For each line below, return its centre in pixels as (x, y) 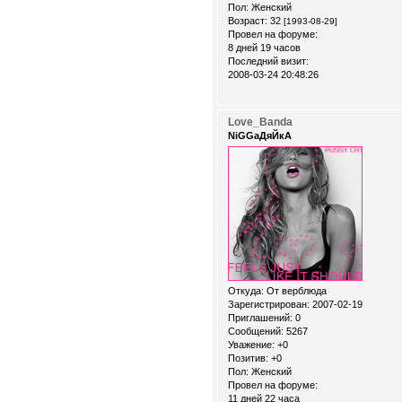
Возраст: (248, 20)
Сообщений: (256, 332)
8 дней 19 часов (264, 47)
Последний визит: (268, 61)
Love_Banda (260, 122)
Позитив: (248, 358)
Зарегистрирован (267, 305)
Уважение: (251, 345)
